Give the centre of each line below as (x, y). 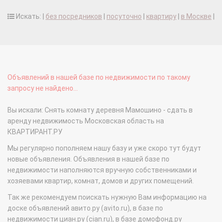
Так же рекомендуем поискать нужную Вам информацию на (107, 197)
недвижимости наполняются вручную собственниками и (102, 170)
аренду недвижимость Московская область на (86, 121)
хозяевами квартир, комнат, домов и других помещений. (101, 181)
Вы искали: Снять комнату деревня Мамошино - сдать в (100, 110)
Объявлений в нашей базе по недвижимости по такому (99, 78)
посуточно (124, 17)
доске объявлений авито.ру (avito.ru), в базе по (85, 208)
